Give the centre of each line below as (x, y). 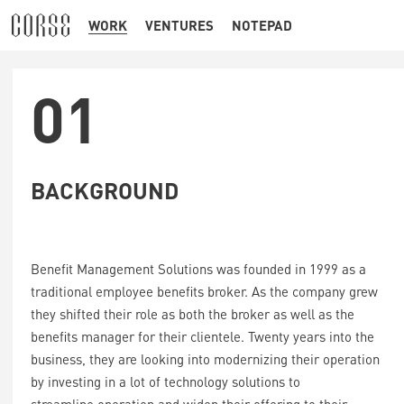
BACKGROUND (105, 190)
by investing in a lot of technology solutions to (165, 381)
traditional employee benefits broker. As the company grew (204, 291)
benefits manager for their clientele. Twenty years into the (202, 336)
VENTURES (180, 25)
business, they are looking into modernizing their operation (205, 359)
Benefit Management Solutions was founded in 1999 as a (198, 269)
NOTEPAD (262, 25)
